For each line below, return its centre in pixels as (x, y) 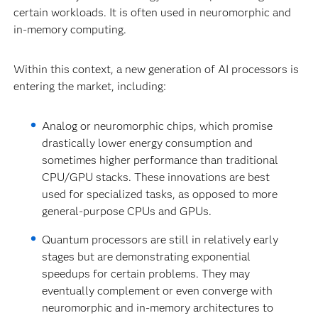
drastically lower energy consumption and (148, 143)
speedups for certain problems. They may (146, 274)
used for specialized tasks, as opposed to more (160, 194)
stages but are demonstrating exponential (147, 257)
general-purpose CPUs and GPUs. (127, 212)
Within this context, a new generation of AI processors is (156, 70)
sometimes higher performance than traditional (160, 160)
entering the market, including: (89, 87)
